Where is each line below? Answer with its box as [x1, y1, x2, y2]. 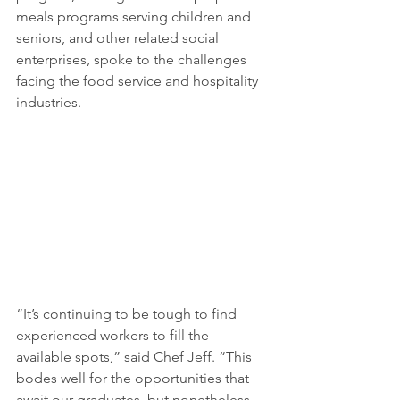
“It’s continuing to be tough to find [16, 304, 240, 322]
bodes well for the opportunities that [16, 369, 253, 387]
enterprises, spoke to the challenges [16, 50, 250, 68]
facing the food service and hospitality [16, 71, 262, 89]
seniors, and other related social [16, 29, 222, 46]
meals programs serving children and [16, 7, 254, 25]
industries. [16, 93, 85, 111]
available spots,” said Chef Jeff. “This [16, 347, 255, 365]
